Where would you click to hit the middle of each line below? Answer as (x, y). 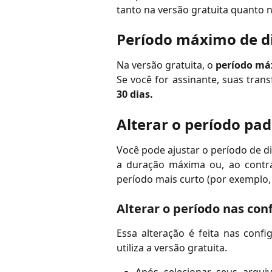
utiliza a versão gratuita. (172, 248)
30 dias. (135, 94)
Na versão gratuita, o (166, 65)
